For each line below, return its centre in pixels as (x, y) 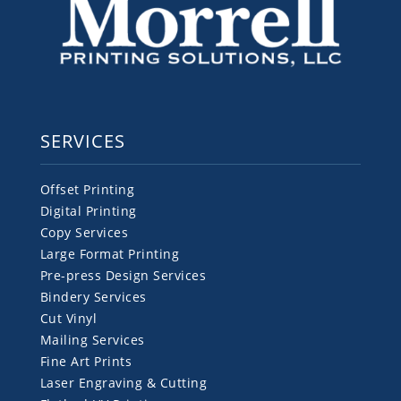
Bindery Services (93, 296)
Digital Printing (88, 210)
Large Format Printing (110, 253)
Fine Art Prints (86, 361)
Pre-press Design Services (123, 275)
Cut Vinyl (68, 318)
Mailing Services (92, 339)
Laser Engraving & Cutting (124, 382)
